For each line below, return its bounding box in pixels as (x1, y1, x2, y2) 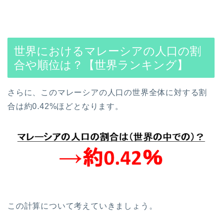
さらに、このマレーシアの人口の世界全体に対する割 (7, 88, 208, 97)
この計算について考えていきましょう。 (7, 202, 158, 210)
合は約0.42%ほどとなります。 (7, 102, 123, 111)
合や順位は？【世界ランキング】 (14, 58, 188, 72)
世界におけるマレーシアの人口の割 (14, 45, 201, 58)
